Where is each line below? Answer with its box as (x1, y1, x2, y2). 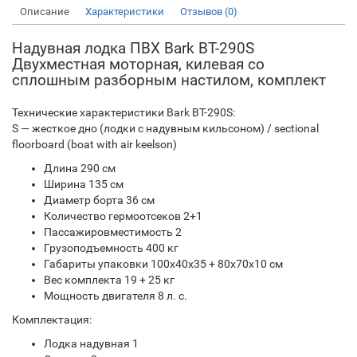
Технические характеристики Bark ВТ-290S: (12, 106, 235, 120)
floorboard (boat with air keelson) (12, 138, 177, 151)
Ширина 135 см (44, 178, 124, 191)
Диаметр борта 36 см (44, 194, 155, 207)
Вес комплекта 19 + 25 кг (44, 273, 175, 287)
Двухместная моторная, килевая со (12, 55, 265, 74)
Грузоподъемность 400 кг (44, 241, 178, 255)
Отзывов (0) (180, 6, 237, 18)
